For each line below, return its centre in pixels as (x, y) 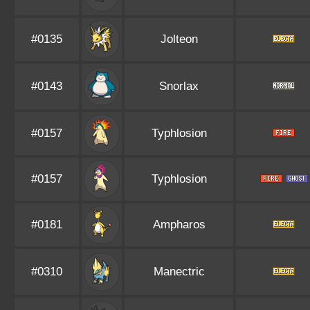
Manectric (179, 272)
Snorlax (179, 86)
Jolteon (179, 39)
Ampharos (179, 225)
